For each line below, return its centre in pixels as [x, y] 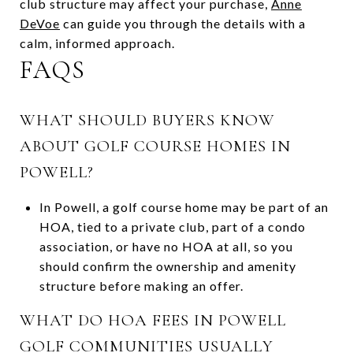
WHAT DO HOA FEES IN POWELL [153, 320]
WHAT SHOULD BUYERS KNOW [147, 120]
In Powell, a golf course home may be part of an [184, 206]
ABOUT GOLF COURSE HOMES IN [155, 146]
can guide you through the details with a [183, 23]
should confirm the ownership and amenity [167, 266]
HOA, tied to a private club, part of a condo [172, 226]
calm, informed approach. [97, 43]
